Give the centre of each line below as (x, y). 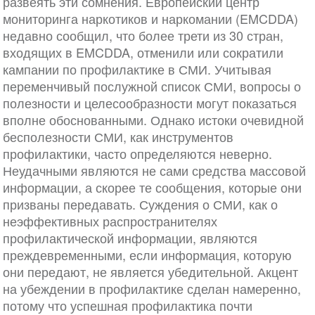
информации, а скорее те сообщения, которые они (152, 187)
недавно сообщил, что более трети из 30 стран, (143, 36)
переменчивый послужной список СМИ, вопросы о (152, 86)
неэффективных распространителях (110, 221)
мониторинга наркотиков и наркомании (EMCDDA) (150, 19)
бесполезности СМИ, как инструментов (118, 137)
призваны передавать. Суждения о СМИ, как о (140, 204)
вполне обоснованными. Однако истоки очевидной (153, 120)
